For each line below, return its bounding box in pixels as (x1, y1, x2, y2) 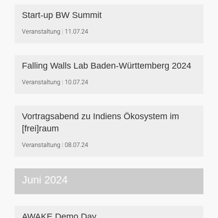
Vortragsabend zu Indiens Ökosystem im (22, 111, 179, 121)
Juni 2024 (22, 174, 68, 186)
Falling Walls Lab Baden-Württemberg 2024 (22, 61, 191, 71)
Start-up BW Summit (22, 10, 102, 20)
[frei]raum (22, 124, 59, 133)
